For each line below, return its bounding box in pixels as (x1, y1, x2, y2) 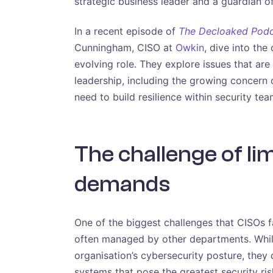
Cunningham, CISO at (74, 41, 175, 54)
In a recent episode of (74, 24, 179, 37)
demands (74, 170, 170, 197)
